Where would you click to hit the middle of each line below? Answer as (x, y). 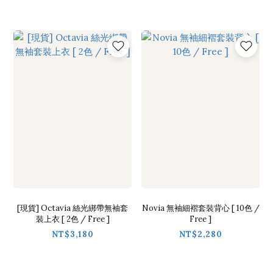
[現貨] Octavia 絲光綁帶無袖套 (73, 208)
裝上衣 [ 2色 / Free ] (73, 219)
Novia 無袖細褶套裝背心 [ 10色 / (200, 208)
